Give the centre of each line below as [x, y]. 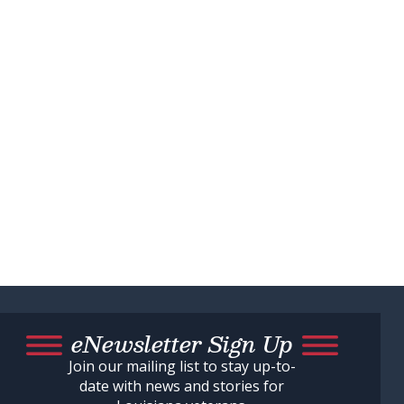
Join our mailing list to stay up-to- [182, 367]
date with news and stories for [182, 386]
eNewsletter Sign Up [182, 344]
